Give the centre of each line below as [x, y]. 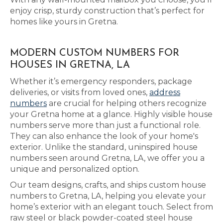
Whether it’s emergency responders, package [101, 81]
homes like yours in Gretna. [64, 22]
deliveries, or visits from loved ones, [80, 92]
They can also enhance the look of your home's [104, 136]
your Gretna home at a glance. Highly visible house [111, 114]
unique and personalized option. [75, 169]
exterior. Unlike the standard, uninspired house [104, 147]
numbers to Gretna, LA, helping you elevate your [108, 196]
